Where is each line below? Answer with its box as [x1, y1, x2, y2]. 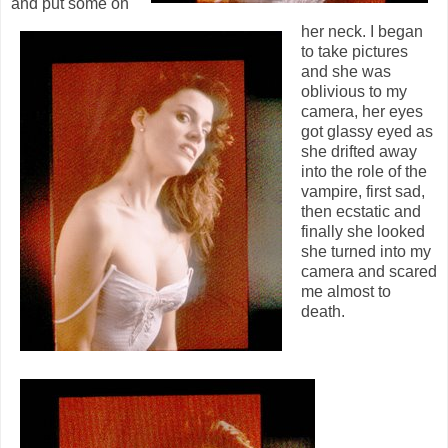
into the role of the [301, 162, 427, 180]
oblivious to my [301, 82, 407, 100]
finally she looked [301, 222, 425, 240]
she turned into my [301, 242, 431, 260]
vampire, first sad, [301, 182, 425, 200]
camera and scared [301, 262, 437, 280]
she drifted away [301, 142, 417, 160]
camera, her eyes [301, 102, 423, 120]
